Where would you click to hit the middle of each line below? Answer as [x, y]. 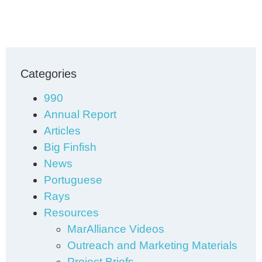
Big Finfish [70, 147]
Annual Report [80, 114]
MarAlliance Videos [116, 229]
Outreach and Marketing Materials [152, 245]
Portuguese [73, 180]
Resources [71, 213]
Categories [49, 74]
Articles [62, 131]
